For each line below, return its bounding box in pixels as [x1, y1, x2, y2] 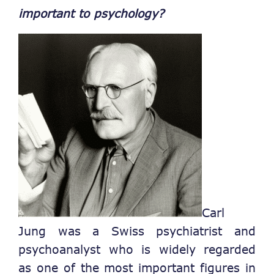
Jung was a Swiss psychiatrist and [18, 224, 256, 239]
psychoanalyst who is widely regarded [18, 242, 256, 257]
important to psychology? [18, 6, 164, 21]
